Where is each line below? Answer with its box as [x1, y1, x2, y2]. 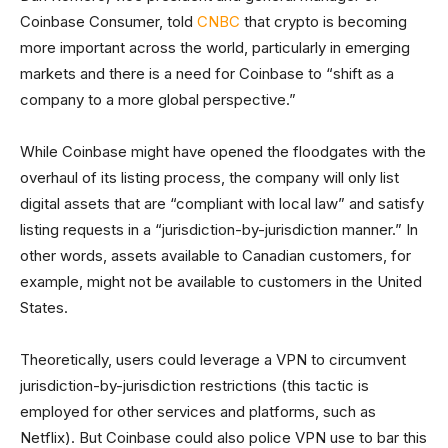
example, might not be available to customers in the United [20, 272, 422, 291]
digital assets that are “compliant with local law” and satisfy [20, 194, 424, 213]
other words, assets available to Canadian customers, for [20, 246, 411, 265]
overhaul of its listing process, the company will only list [20, 168, 399, 187]
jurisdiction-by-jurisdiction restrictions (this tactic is [20, 376, 369, 395]
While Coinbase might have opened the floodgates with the [20, 142, 426, 161]
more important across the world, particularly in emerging [20, 38, 410, 57]
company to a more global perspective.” [20, 90, 296, 109]
